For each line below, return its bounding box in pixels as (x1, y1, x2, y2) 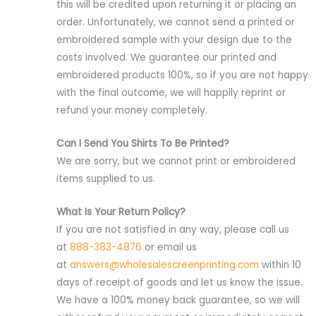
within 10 (259, 257, 301, 272)
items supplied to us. (56, 171, 155, 186)
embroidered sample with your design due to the (56, 32, 292, 47)
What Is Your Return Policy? (56, 205, 186, 219)
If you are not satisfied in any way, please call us (56, 222, 289, 236)
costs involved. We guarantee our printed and (56, 50, 276, 64)
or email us (142, 240, 197, 254)
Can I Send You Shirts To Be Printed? (56, 136, 229, 150)
